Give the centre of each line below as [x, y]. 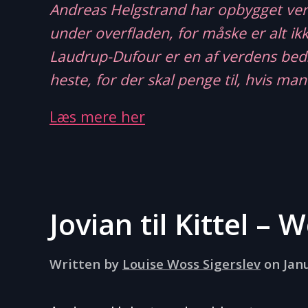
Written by [86, 264]
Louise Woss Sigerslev [191, 264]
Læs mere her [97, 117]
